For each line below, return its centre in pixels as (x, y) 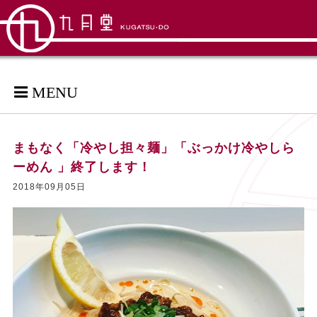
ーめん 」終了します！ (82, 167)
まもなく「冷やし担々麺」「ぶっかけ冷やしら (154, 148)
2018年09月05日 (49, 187)
